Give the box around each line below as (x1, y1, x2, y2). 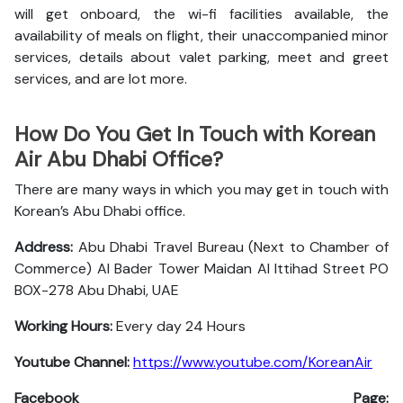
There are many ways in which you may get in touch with (14, 180, 389, 199)
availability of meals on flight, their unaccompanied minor (14, 26, 389, 45)
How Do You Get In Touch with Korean (14, 121, 375, 148)
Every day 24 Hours (112, 317, 246, 336)
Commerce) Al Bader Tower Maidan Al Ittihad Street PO (14, 259, 389, 278)
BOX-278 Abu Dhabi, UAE (14, 281, 179, 300)
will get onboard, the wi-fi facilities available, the (14, 4, 389, 23)
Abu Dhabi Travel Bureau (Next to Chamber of (73, 237, 389, 256)
